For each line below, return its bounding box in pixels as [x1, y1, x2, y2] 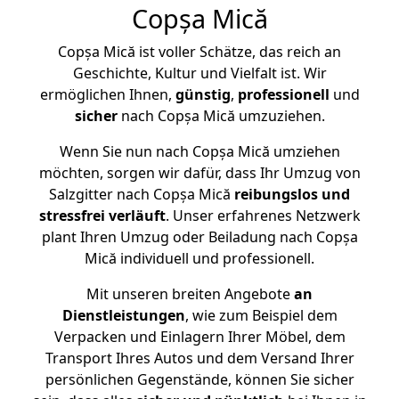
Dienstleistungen [61, 305, 185, 325]
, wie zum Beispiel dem [184, 305, 338, 325]
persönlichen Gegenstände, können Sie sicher [45, 370, 354, 389]
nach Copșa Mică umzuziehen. [117, 106, 325, 126]
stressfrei [38, 206, 105, 225]
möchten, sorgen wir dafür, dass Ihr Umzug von [38, 163, 361, 183]
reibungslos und [234, 184, 350, 204]
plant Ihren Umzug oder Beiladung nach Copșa [41, 227, 358, 247]
